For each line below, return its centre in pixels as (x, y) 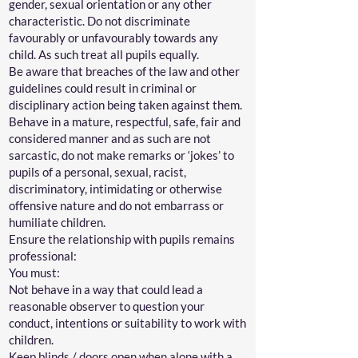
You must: (36, 272)
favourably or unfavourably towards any (113, 38)
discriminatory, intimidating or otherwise (115, 189)
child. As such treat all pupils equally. (105, 54)
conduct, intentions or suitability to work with (127, 323)
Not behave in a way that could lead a (106, 289)
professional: (45, 256)
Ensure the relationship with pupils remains (122, 239)
